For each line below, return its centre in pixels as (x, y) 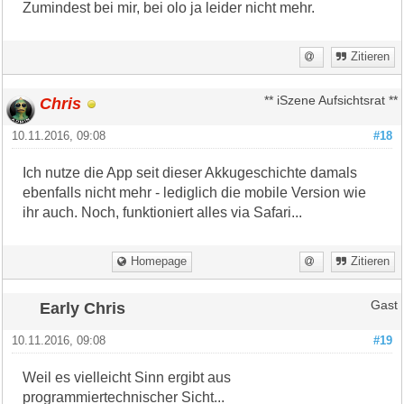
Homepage (159, 261)
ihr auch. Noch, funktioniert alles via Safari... (163, 212)
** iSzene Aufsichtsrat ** (331, 100)
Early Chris (83, 308)
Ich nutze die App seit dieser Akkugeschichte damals (190, 172)
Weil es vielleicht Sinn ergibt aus (127, 377)
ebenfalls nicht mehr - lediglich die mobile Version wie (195, 192)
